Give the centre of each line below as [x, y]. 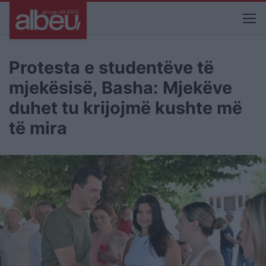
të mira [38, 128]
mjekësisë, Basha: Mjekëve [121, 88]
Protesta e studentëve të [111, 67]
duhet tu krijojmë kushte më [126, 108]
